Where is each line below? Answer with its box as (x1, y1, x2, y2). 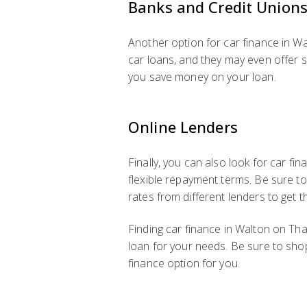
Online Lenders (128, 116, 238, 137)
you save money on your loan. (128, 69, 276, 84)
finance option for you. (128, 256, 240, 271)
